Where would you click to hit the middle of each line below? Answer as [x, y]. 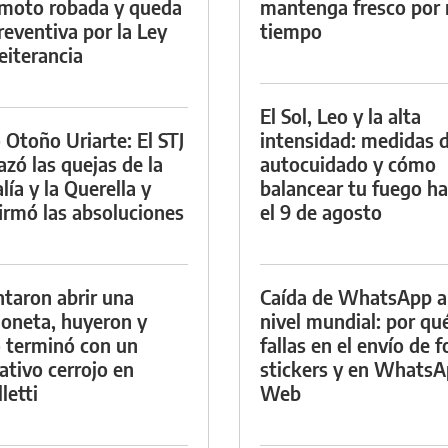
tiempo [291, 30]
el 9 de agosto [321, 211]
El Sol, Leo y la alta [340, 115]
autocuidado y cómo [348, 163]
